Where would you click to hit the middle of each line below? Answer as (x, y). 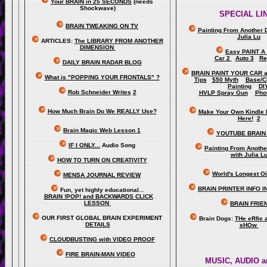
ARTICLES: (58, 41)
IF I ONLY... (84, 145)
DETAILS (97, 224)
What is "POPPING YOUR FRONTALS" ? (102, 77)
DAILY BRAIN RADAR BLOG (102, 62)
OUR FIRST (59, 218)
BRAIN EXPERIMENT (132, 218)
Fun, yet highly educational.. (100, 190)
